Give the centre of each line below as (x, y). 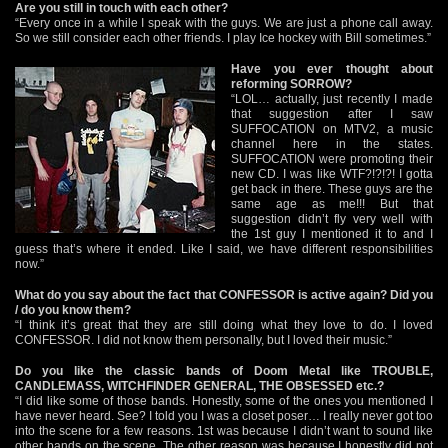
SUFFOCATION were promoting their (332, 158)
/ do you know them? (73, 309)
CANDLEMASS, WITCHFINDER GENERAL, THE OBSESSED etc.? (199, 385)
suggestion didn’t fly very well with (332, 218)
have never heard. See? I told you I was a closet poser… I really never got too (224, 415)
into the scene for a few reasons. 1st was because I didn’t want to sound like (224, 430)
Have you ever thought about (332, 68)
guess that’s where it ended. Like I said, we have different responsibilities (224, 248)
